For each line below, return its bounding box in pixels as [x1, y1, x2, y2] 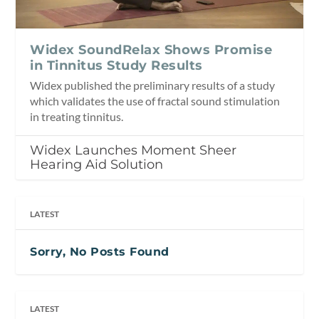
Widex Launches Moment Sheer [30, 142, 237, 159]
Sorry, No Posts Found [30, 245, 169, 259]
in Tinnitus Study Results [30, 58, 203, 74]
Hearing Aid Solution [30, 157, 164, 173]
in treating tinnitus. [30, 110, 124, 124]
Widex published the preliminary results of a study [30, 78, 276, 93]
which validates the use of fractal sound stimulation [30, 94, 281, 108]
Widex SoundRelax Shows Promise [30, 42, 273, 58]
